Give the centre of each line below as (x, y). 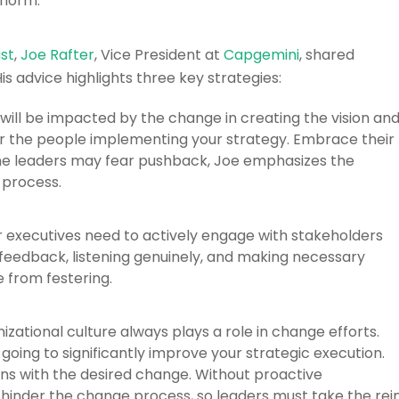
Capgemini (261, 54)
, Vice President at (159, 54)
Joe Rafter (57, 54)
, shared (326, 54)
